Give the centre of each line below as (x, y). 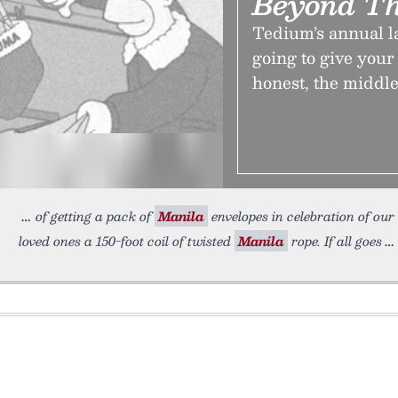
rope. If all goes (335, 241)
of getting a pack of (95, 216)
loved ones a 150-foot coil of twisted (127, 241)
